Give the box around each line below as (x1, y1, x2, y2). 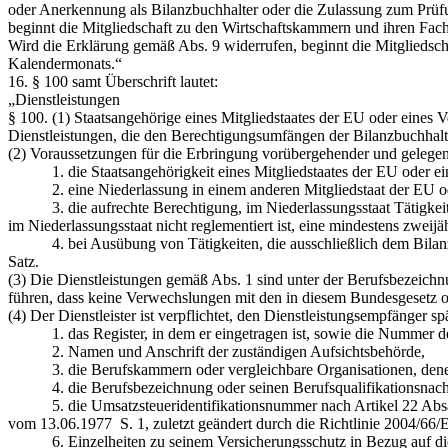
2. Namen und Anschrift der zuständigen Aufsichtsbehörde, (8, 342, 425, 360)
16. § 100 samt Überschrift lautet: (8, 72, 218, 90)
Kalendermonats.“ (8, 54, 122, 72)
